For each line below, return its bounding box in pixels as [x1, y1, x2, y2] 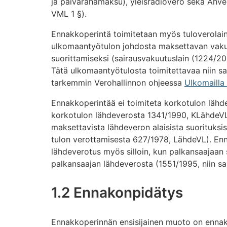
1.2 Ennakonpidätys [51, 183, 183, 201]
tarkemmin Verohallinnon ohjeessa [51, 77, 184, 88]
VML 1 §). [51, 8, 87, 19]
